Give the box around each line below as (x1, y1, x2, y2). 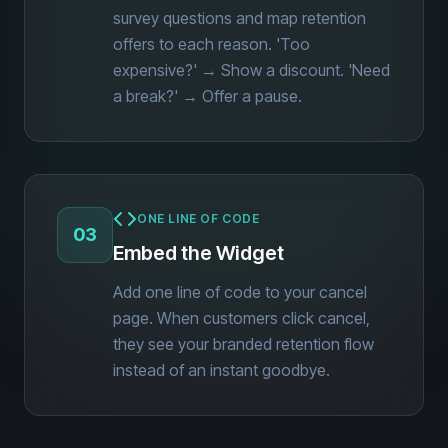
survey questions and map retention (113, 8, 366, 28)
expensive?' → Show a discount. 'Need (113, 60, 390, 80)
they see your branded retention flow (113, 334, 374, 354)
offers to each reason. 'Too (113, 34, 310, 54)
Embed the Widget (113, 241, 284, 265)
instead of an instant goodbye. (113, 360, 330, 380)
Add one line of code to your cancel (113, 282, 367, 302)
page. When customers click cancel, (113, 308, 370, 328)
